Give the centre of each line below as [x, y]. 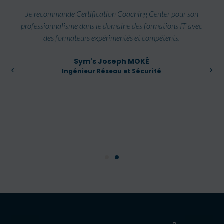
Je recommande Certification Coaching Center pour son [112, 14]
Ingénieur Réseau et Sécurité [112, 71]
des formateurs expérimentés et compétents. [112, 38]
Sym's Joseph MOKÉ [112, 61]
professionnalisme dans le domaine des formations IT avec [112, 26]
